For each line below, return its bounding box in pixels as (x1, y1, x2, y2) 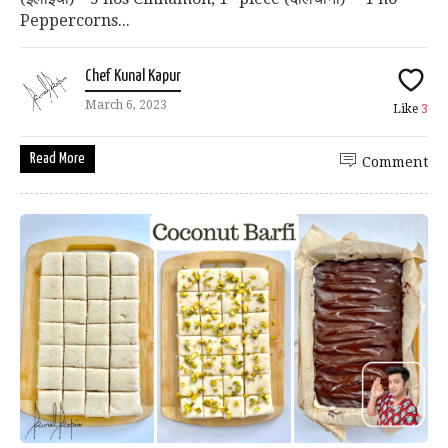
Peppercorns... (20, 10, 130, 30)
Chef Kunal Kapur (85, 67, 181, 85)
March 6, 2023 (85, 97, 167, 112)
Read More (30, 150, 85, 166)
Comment (362, 153, 428, 170)
